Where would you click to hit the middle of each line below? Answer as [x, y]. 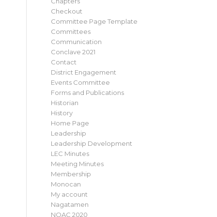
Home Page [70, 123]
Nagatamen [70, 204]
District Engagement [84, 72]
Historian [65, 103]
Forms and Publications [88, 93]
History [62, 113]
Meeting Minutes [77, 164]
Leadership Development [92, 143]
